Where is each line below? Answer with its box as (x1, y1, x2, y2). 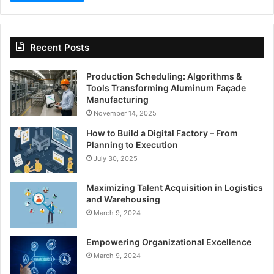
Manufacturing (86, 94, 149, 105)
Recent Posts (30, 42, 89, 54)
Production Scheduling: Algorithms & (86, 71, 242, 82)
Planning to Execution (86, 139, 178, 150)
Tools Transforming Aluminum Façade (86, 83, 246, 94)
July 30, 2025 (94, 154, 138, 163)
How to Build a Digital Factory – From (86, 128, 238, 139)
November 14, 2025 (94, 109, 157, 118)
